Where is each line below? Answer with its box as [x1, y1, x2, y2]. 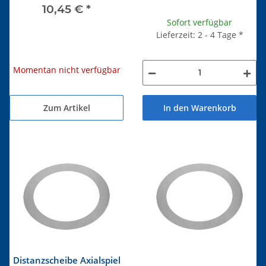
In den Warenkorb [163, 102, 236, 113]
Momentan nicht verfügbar [12, 64, 121, 75]
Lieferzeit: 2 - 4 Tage [156, 29, 239, 40]
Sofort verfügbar [167, 17, 232, 28]
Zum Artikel [43, 102, 90, 113]
